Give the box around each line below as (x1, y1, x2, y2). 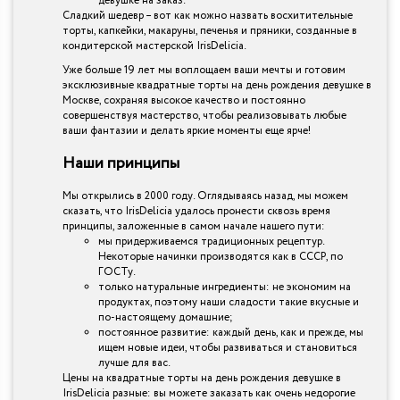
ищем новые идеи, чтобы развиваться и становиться (98, 339, 357, 355)
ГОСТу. (98, 263, 136, 279)
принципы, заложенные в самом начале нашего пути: (62, 218, 325, 234)
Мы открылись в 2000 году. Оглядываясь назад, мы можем (62, 187, 348, 204)
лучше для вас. (98, 354, 171, 371)
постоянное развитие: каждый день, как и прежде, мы (98, 324, 363, 340)
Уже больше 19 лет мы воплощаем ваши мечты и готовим (62, 62, 346, 79)
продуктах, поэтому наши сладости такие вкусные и (98, 294, 359, 310)
